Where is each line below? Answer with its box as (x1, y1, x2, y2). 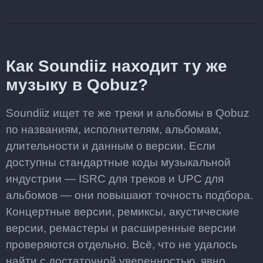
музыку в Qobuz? (6, 76, 148, 94)
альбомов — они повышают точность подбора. (6, 189, 253, 201)
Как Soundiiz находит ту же (6, 57, 227, 75)
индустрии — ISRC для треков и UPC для (6, 173, 224, 185)
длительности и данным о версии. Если (6, 140, 215, 152)
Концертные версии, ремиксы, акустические (6, 205, 240, 218)
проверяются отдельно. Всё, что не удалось (6, 238, 237, 251)
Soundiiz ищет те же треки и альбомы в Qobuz (6, 107, 249, 119)
